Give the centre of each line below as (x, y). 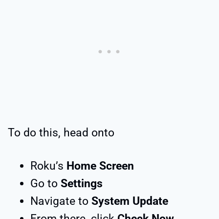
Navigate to (59, 201)
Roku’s (48, 166)
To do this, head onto (61, 132)
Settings (80, 183)
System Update (128, 201)
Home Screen (100, 166)
